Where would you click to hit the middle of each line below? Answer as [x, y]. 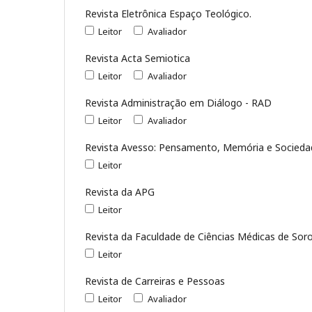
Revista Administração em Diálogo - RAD [178, 102]
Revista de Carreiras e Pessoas [155, 281]
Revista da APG [120, 192]
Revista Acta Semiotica [138, 58]
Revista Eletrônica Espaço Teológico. [168, 13]
